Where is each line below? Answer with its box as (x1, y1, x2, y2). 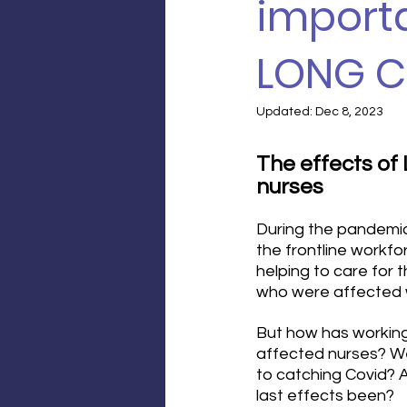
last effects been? (256, 386, 394, 404)
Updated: (256, 104, 315, 118)
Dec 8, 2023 (315, 104, 383, 118)
